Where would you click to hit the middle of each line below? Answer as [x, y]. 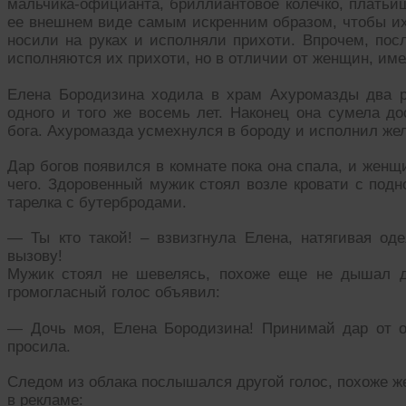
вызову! [35, 256]
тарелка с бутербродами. [97, 203]
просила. [39, 346]
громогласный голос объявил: [114, 292]
